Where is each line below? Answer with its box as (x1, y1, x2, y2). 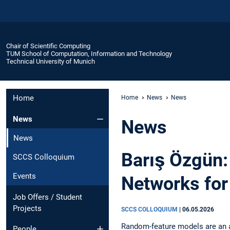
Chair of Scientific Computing (6, 42, 90, 50)
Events (13, 171, 36, 181)
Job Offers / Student (13, 192, 82, 202)
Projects (13, 203, 42, 213)
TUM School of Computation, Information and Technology (6, 49, 172, 57)
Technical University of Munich (6, 57, 95, 65)
